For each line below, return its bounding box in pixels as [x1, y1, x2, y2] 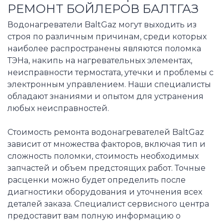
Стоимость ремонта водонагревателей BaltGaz [7, 127, 204, 137]
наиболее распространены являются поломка [7, 43, 201, 53]
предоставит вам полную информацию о [7, 211, 181, 221]
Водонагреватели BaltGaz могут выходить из [7, 19, 197, 29]
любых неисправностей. [7, 103, 109, 113]
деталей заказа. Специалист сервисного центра [7, 199, 209, 209]
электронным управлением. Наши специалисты [7, 79, 211, 89]
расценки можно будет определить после [7, 175, 186, 185]
